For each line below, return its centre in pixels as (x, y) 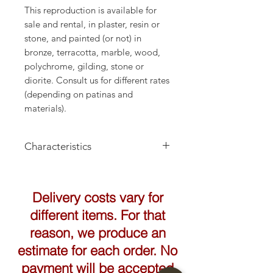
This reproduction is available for (90, 10)
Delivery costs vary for (97, 198)
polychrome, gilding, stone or (84, 66)
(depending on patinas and (79, 94)
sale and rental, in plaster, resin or (92, 24)
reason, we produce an (97, 233)
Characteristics (58, 147)
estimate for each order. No (97, 251)
